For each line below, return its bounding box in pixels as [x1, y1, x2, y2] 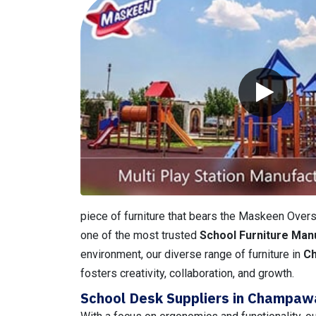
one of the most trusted [80, 228, 200, 242]
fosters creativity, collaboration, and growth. [80, 266, 294, 280]
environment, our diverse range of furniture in [80, 247, 303, 261]
